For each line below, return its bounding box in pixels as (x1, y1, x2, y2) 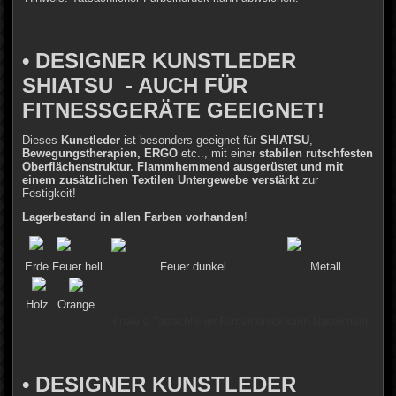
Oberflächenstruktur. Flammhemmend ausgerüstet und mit (22, 159, 344, 173)
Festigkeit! (22, 186, 77, 200)
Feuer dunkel (159, 259, 226, 273)
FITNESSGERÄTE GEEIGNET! (22, 97, 325, 122)
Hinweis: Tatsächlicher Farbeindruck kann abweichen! (106, 315, 369, 328)
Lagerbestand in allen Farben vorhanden (22, 209, 245, 224)
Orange (57, 297, 98, 311)
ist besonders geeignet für (120, 133, 261, 147)
